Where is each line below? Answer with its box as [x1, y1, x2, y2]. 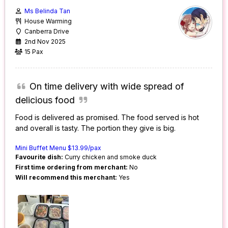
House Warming [24, 17, 72, 25]
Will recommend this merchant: [15, 174, 118, 182]
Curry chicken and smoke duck [63, 153, 157, 161]
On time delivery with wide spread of [29, 81, 184, 92]
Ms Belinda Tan [24, 7, 71, 15]
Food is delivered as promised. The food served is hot [15, 113, 199, 122]
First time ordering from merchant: [15, 163, 128, 172]
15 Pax [24, 48, 44, 56]
